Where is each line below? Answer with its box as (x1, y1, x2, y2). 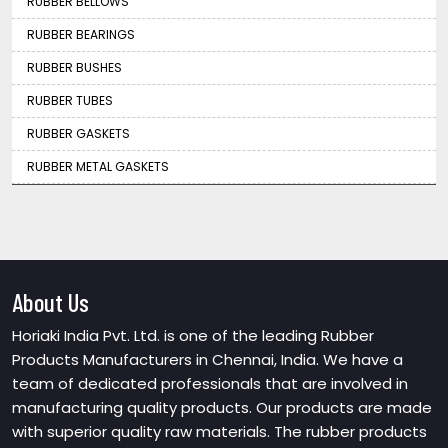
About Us (12, 286, 89, 317)
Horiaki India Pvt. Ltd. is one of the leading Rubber (12, 324, 374, 346)
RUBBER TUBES (27, 91, 113, 109)
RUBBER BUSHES (27, 58, 122, 76)
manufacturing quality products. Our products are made (12, 396, 432, 418)
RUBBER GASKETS (27, 124, 130, 142)
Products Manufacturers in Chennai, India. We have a (12, 348, 403, 370)
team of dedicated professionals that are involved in (12, 372, 408, 394)
